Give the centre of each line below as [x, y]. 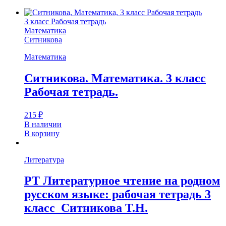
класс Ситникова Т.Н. [86, 208]
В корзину [42, 133]
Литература [44, 159]
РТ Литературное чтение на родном [122, 181]
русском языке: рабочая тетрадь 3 [118, 194]
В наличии [43, 124]
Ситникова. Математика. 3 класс [115, 78]
